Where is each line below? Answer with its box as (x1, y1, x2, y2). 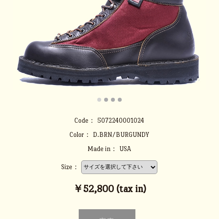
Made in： (88, 145, 118, 153)
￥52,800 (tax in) (72, 183, 146, 195)
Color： (69, 131, 91, 138)
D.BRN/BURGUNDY (93, 131, 150, 138)
